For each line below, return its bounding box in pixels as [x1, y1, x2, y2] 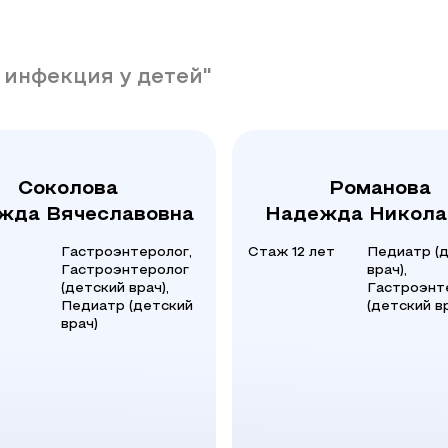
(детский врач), [61, 282, 169, 295]
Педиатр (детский [61, 300, 193, 313]
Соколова [17, 180, 119, 198]
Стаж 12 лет [248, 246, 335, 259]
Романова [328, 180, 432, 198]
